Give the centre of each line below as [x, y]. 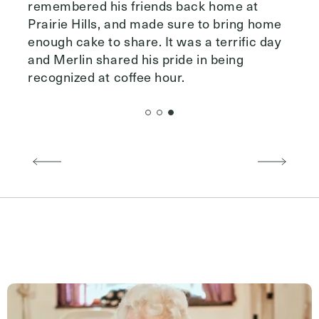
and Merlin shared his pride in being [136, 59]
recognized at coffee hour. [107, 77]
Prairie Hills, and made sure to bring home [155, 23]
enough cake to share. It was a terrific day [155, 41]
